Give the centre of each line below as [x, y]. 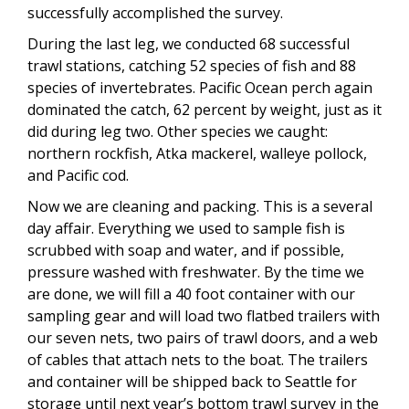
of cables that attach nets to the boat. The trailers [198, 359]
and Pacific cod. [78, 175]
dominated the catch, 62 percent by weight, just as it [204, 109]
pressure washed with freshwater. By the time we [196, 272]
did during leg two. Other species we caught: [178, 131]
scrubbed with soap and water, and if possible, [186, 250]
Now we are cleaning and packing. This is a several [200, 206]
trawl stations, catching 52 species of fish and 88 [192, 65]
